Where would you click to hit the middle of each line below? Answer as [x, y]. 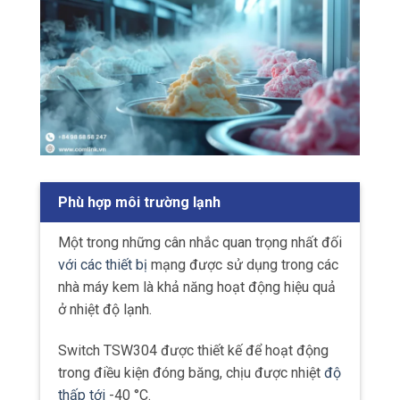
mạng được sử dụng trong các [243, 265]
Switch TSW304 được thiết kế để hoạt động [193, 351]
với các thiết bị [103, 265]
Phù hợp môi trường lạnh [139, 203]
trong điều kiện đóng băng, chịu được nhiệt [191, 373]
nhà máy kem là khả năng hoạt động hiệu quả [197, 287]
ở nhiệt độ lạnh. [105, 310]
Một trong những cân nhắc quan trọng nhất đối [200, 243]
